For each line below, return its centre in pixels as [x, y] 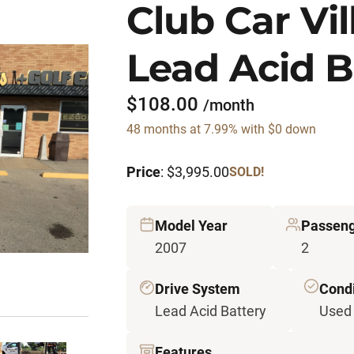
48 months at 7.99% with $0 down [221, 129]
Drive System [198, 289]
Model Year [191, 226]
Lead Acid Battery [211, 311]
